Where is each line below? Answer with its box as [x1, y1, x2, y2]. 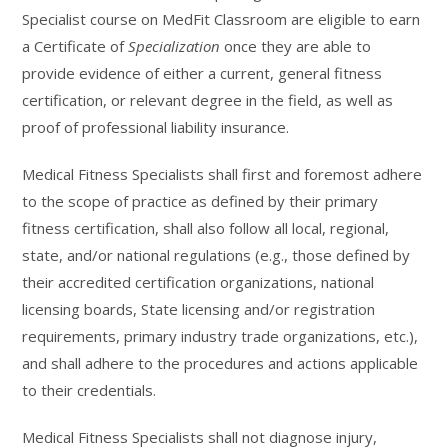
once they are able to [220, 36, 372, 56]
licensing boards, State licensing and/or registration [22, 299, 376, 319]
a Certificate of [22, 36, 125, 56]
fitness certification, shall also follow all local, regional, [22, 218, 390, 238]
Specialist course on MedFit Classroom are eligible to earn [22, 9, 421, 29]
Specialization [124, 36, 221, 56]
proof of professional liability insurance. [22, 117, 290, 137]
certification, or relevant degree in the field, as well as [22, 90, 394, 110]
